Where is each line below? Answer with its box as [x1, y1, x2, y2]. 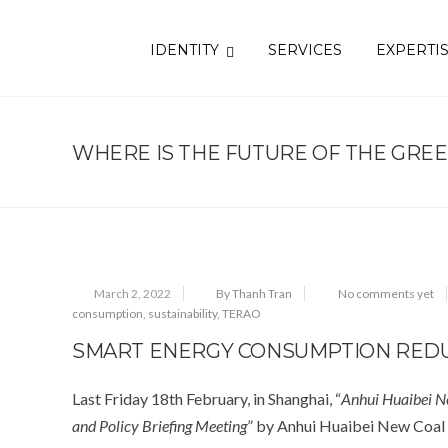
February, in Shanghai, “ [183, 389, 341, 408]
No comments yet [338, 286, 434, 301]
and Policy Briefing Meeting [72, 416, 247, 435]
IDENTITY [150, 41, 219, 59]
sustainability [148, 306, 217, 321]
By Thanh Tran [216, 286, 292, 301]
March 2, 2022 [94, 286, 171, 301]
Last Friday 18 [72, 389, 169, 408]
